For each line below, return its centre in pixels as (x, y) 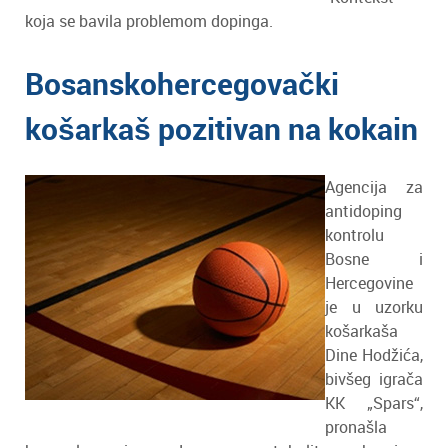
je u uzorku (374, 307)
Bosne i (374, 259)
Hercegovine (369, 283)
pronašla (356, 427)
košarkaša (361, 331)
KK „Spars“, (374, 403)
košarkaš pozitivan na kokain (221, 128)
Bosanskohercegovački (182, 83)
